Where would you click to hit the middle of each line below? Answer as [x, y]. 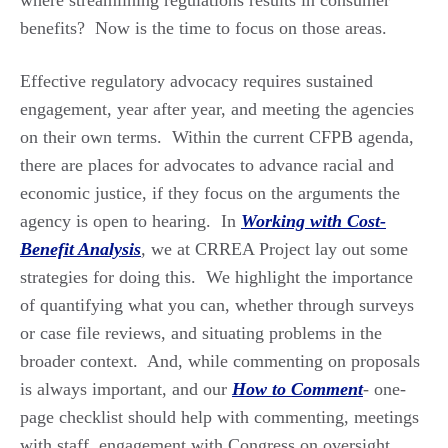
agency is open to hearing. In [130, 220]
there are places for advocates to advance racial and [207, 164]
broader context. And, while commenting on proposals [220, 360]
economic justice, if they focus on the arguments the [210, 192]
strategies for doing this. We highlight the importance [216, 276]
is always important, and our [126, 388]
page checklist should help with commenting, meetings [219, 416]
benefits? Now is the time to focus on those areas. [203, 27]
